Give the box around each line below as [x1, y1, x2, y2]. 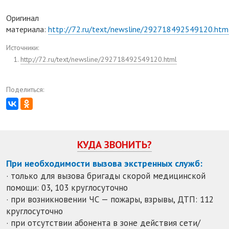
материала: [6, 24, 48, 34]
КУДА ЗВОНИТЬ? [77, 138, 152, 152]
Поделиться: [6, 84, 44, 94]
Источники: [6, 42, 39, 52]
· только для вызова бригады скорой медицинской [6, 170, 205, 182]
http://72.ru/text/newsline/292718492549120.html [20, 54, 177, 64]
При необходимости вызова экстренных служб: [6, 157, 202, 170]
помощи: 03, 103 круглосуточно [6, 182, 128, 194]
